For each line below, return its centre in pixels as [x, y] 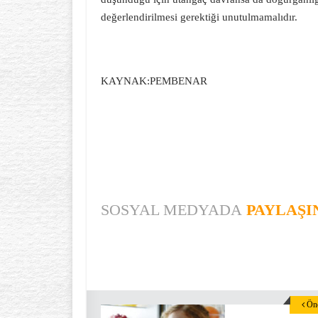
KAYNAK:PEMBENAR [154, 81]
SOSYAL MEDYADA [171, 210]
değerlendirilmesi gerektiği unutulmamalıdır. [199, 17]
